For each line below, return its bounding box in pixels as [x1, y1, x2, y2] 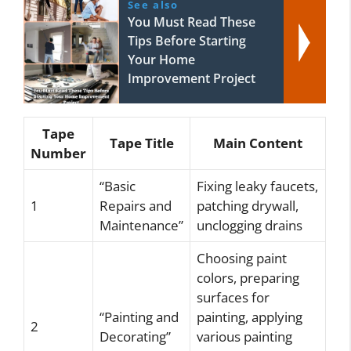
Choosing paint [197, 248, 287, 267]
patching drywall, [197, 196, 299, 215]
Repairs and [100, 196, 172, 215]
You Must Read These [127, 13, 255, 31]
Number [31, 143, 86, 162]
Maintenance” [100, 215, 183, 234]
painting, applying [197, 307, 302, 326]
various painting [197, 327, 292, 346]
